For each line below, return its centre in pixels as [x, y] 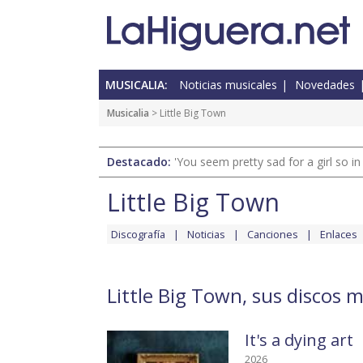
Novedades [325, 85]
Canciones [273, 235]
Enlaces [339, 235]
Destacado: [141, 162]
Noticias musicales [228, 85]
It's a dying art [299, 340]
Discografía [138, 235]
